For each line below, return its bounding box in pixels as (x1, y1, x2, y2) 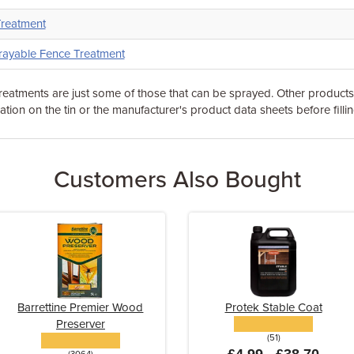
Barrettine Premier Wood (17, 300, 144, 314)
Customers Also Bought (53, 165, 301, 194)
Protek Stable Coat (224, 300, 322, 314)
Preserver (55, 317, 105, 331)
